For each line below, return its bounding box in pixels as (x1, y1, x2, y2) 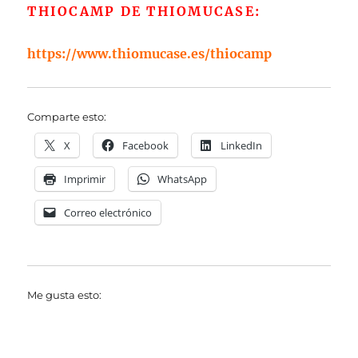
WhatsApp (157, 171, 208, 186)
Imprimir (64, 171, 106, 186)
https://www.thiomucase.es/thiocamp (27, 45, 272, 62)
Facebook (122, 137, 169, 153)
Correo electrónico (64, 205, 153, 220)
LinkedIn (221, 137, 263, 153)
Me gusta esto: (27, 288, 102, 301)
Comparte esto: (27, 109, 107, 123)
